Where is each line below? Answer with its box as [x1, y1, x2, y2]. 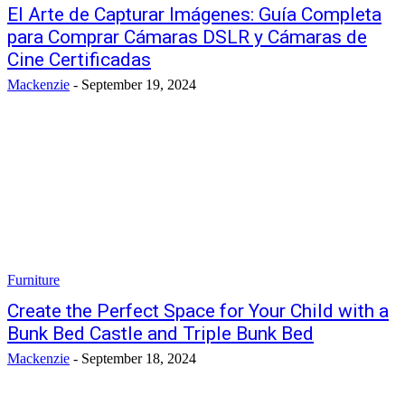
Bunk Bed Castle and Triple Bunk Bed [7, 323, 314, 344]
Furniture [7, 272, 60, 287]
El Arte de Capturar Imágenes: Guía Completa [7, 4, 381, 25]
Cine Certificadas [7, 49, 151, 71]
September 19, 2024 [81, 77, 196, 92]
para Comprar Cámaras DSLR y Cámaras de [7, 26, 367, 48]
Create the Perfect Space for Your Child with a [7, 300, 389, 322]
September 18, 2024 [81, 351, 196, 366]
